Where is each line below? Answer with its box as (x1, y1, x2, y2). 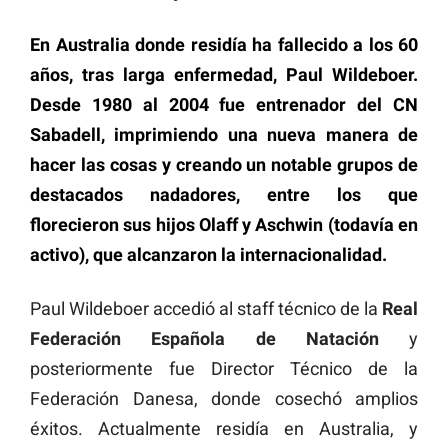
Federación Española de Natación (30, 327, 379, 349)
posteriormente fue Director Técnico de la (30, 357, 418, 379)
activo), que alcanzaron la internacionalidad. (30, 243, 387, 265)
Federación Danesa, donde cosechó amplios (30, 387, 418, 409)
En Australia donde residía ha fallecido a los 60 (30, 33, 418, 55)
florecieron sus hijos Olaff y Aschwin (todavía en (30, 213, 418, 235)
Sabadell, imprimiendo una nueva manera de (30, 123, 418, 145)
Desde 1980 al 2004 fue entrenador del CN (30, 93, 418, 115)
